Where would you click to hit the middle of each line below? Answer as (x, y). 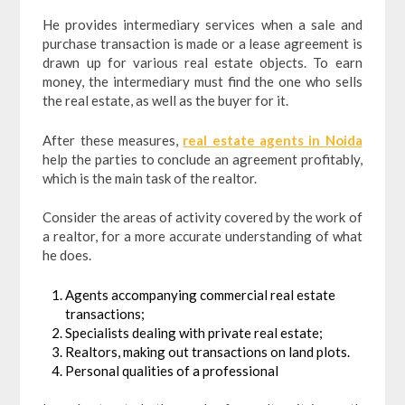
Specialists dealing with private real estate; (194, 332)
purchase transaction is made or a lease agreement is (202, 44)
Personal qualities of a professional (172, 370)
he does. (67, 255)
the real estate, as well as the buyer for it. (166, 101)
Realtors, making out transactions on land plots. (208, 351)
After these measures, (113, 140)
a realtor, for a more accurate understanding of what (202, 236)
